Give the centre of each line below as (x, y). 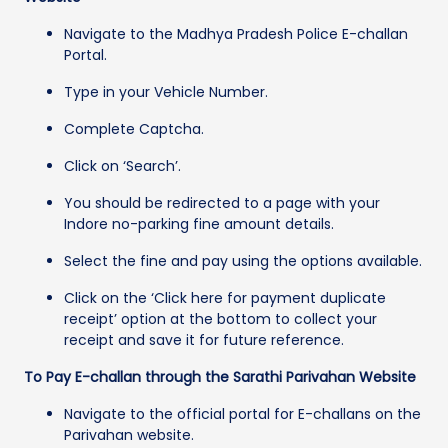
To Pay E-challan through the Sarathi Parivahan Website (220, 376)
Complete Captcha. (134, 128)
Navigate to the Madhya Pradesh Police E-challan (236, 33)
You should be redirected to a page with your (222, 202)
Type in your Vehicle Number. (166, 91)
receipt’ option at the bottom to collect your (220, 318)
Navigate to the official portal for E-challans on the (242, 413)
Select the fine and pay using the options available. (243, 260)
